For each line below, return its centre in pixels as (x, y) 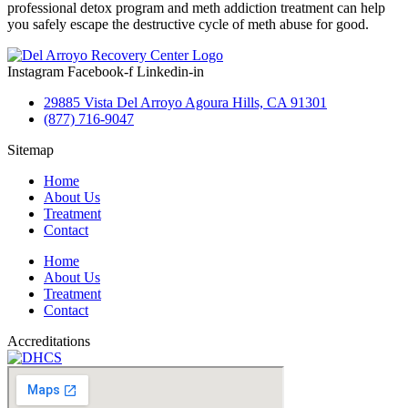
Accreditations (49, 342)
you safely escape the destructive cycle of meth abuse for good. (188, 25)
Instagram (36, 72)
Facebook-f (100, 72)
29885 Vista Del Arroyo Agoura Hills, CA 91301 (185, 103)
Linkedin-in (170, 72)
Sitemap (31, 150)
